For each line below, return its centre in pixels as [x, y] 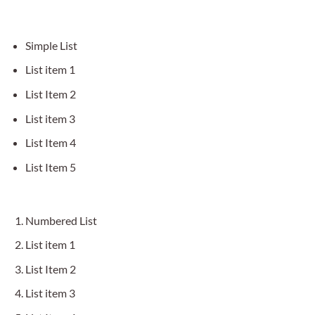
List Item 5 [50, 167]
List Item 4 [50, 143]
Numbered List [61, 220]
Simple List [51, 45]
